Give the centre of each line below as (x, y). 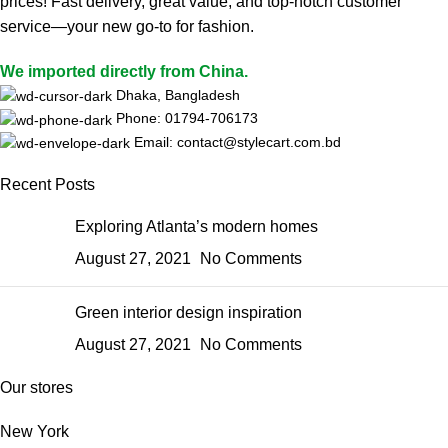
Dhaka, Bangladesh (178, 95)
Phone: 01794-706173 (187, 118)
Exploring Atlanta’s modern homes (196, 227)
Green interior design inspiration (188, 313)
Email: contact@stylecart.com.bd (237, 141)
